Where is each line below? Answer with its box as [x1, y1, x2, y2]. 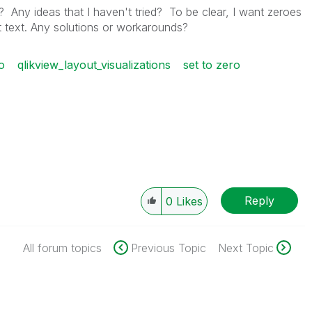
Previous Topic [130, 241, 206, 255]
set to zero [182, 58, 240, 72]
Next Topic [217, 241, 274, 255]
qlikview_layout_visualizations [17, 58, 171, 72]
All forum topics [22, 241, 102, 255]
